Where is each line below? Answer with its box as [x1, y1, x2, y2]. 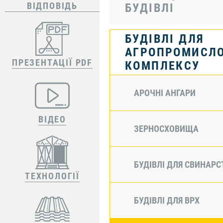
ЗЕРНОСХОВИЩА [134, 123, 199, 134]
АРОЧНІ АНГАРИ [134, 87, 196, 98]
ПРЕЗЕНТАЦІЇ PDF [12, 57, 93, 68]
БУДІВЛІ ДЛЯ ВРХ [134, 195, 200, 206]
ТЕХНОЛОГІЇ [25, 171, 80, 181]
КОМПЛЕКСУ [125, 58, 200, 73]
